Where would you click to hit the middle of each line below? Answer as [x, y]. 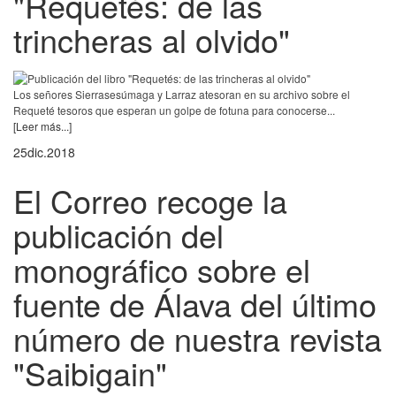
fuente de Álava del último [195, 304]
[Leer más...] [42, 126]
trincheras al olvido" [152, 39]
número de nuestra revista [198, 339]
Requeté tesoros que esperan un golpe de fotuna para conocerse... [174, 110]
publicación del [118, 235]
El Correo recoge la [150, 201]
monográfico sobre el [162, 270]
